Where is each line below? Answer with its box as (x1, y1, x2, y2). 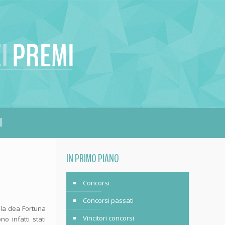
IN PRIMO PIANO (66, 151, 119, 166)
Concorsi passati (82, 196, 134, 205)
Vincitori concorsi (82, 213, 134, 222)
